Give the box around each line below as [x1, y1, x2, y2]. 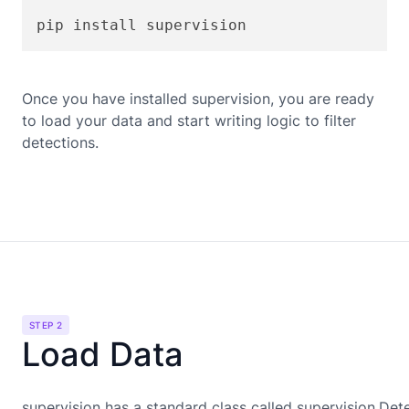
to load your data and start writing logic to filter [22, 110, 356, 130]
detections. [22, 132, 99, 152]
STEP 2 [29, 319, 63, 330]
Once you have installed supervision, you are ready [22, 89, 374, 108]
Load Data [22, 333, 184, 374]
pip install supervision [37, 16, 246, 34]
